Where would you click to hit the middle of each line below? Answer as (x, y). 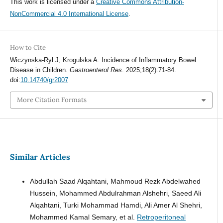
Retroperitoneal (161, 217)
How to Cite (28, 47)
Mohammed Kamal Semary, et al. (83, 217)
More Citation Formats (52, 100)
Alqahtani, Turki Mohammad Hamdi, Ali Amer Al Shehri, (116, 205)
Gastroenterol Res (96, 70)
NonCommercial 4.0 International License (69, 13)
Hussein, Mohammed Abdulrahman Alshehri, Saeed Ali (115, 193)
